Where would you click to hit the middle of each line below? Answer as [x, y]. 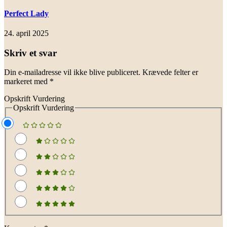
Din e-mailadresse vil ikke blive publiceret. [72, 72]
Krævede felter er [170, 72]
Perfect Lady [26, 13]
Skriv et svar [30, 53]
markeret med [27, 82]
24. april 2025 [26, 33]
